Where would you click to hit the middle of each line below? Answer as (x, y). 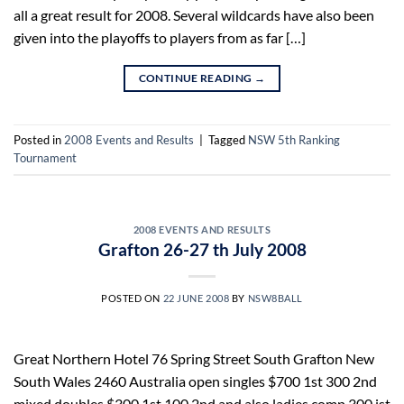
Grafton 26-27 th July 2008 (202, 250)
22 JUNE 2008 (196, 298)
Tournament (45, 157)
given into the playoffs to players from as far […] (160, 37)
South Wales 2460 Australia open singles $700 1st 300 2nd (195, 381)
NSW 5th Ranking (294, 139)
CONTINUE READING (196, 78)
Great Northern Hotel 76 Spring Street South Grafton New (194, 359)
